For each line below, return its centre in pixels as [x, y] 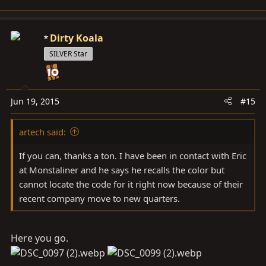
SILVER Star [68, 53]
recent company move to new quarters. [99, 198]
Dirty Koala [77, 38]
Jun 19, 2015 [35, 101]
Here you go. [39, 238]
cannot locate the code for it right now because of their [131, 184]
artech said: [42, 132]
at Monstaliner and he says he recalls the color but [122, 170]
